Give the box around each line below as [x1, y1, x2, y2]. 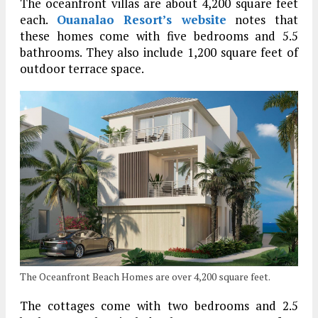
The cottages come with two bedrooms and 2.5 [20, 297, 298, 314]
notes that [226, 11, 299, 28]
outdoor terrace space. [20, 60, 144, 77]
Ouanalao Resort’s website [56, 11, 226, 28]
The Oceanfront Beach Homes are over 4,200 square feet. [20, 269, 270, 283]
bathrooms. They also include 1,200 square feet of [20, 44, 298, 61]
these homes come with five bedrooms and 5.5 [20, 28, 298, 45]
